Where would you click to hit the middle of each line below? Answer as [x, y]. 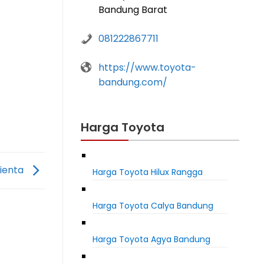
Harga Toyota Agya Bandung [151, 240]
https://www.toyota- [147, 68]
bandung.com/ [133, 82]
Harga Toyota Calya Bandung [153, 206]
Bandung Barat [133, 10]
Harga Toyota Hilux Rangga [148, 172]
